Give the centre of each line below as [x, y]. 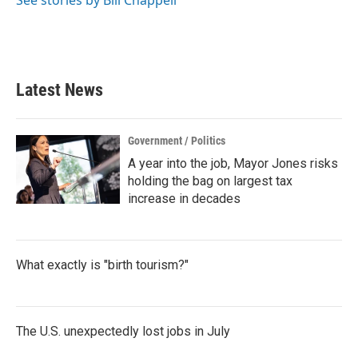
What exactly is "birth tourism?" [102, 265]
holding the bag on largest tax [210, 181]
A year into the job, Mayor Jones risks [233, 164]
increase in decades [184, 199]
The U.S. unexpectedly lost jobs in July [123, 332]
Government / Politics [177, 141]
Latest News [60, 90]
